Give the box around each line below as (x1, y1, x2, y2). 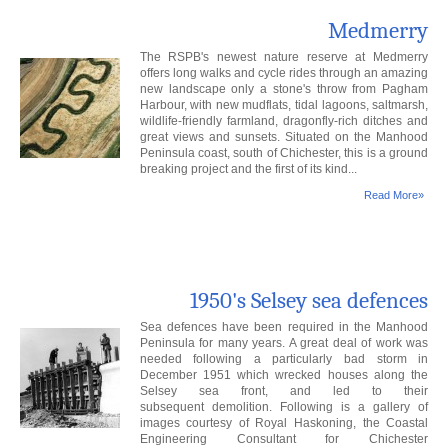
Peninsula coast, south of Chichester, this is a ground (139, 146, 429, 161)
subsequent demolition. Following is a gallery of (139, 400, 429, 415)
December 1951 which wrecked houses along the (139, 368, 429, 383)
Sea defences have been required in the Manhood (139, 320, 429, 335)
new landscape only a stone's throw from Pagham (139, 82, 429, 97)
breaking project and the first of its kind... (139, 162, 357, 177)
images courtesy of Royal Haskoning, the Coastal (139, 416, 429, 431)
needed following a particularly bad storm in (139, 352, 429, 367)
